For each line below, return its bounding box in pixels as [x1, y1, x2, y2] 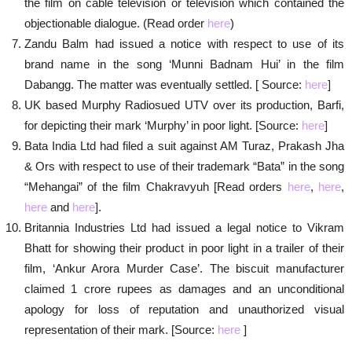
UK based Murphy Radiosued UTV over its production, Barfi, [24, 98, 344, 112]
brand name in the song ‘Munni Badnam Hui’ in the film [24, 57, 344, 71]
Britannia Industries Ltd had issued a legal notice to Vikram [24, 221, 344, 234]
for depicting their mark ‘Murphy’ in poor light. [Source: [24, 119, 302, 132]
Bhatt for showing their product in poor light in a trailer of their [24, 241, 344, 255]
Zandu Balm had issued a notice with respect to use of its [24, 37, 344, 50]
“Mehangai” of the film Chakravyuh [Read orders [24, 180, 288, 193]
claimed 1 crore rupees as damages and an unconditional [24, 282, 344, 295]
